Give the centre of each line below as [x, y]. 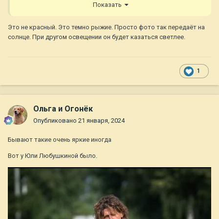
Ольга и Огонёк [63, 109]
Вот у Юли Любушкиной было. [53, 156]
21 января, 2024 [101, 121]
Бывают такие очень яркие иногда [60, 140]
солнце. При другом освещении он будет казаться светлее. [97, 37]
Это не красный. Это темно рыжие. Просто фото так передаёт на [106, 27]
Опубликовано [56, 121]
